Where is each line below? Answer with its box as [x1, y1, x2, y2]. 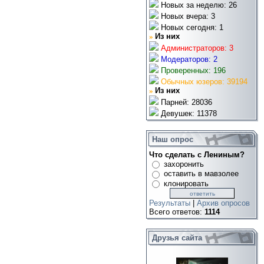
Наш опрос [152, 135, 193, 144]
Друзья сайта [152, 233, 202, 242]
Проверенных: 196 [159, 65, 226, 75]
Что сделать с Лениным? [149, 150, 245, 159]
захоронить [164, 159, 204, 169]
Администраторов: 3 [159, 43, 233, 52]
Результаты [149, 199, 190, 208]
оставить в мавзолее [164, 169, 239, 179]
